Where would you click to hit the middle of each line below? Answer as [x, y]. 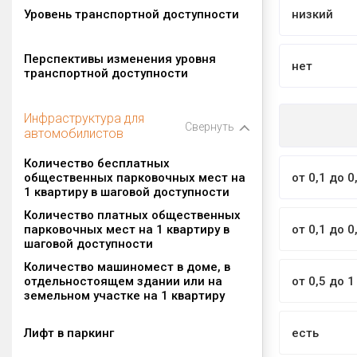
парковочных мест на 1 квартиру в [127, 229]
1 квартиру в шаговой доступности [127, 192]
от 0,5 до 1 [323, 281]
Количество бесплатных [97, 163]
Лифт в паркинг [69, 333]
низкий [312, 14]
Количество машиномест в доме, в [127, 267]
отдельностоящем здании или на [123, 281]
